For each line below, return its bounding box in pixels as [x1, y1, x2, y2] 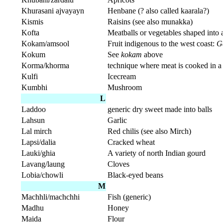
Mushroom [108, 83, 142, 92]
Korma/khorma [21, 61, 69, 70]
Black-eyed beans [108, 171, 163, 180]
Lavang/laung [21, 160, 65, 169]
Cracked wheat [108, 138, 155, 147]
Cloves [108, 160, 129, 169]
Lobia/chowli [21, 171, 63, 180]
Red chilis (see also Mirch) [108, 127, 191, 136]
